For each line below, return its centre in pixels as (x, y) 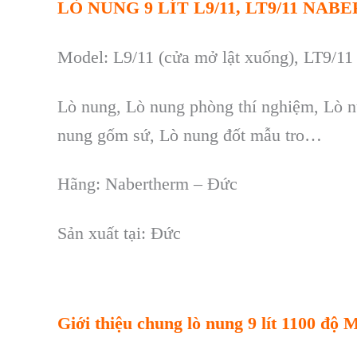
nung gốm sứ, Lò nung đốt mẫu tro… (190, 135)
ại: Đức (155, 233)
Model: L (90, 57)
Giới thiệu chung (120, 323)
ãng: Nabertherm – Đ (145, 184)
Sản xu (82, 233)
